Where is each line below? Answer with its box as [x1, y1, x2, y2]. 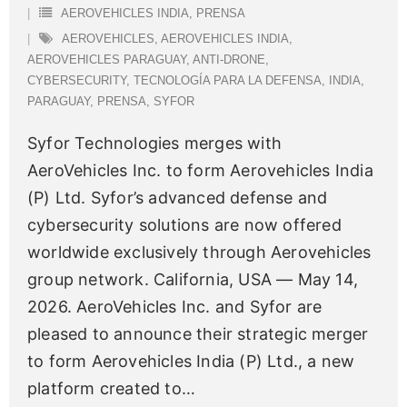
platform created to [27, 379, 182, 399]
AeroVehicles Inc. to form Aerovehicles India [27, 161, 373, 181]
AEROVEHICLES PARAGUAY [27, 53, 186, 67]
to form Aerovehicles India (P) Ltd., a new [27, 352, 355, 372]
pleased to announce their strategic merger [27, 324, 369, 344]
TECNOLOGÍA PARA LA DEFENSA [134, 74, 322, 88]
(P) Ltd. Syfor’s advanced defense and [27, 188, 328, 208]
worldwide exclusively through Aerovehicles [27, 243, 372, 263]
